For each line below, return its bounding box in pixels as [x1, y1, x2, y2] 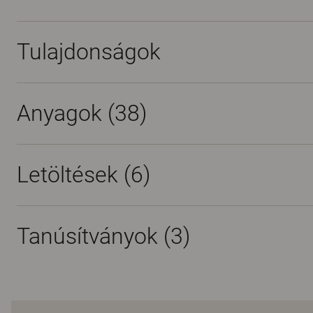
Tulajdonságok [17, 38, 161, 65]
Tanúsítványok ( [17, 223, 170, 249]
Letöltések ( [17, 161, 131, 188]
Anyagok [17, 100, 108, 126]
